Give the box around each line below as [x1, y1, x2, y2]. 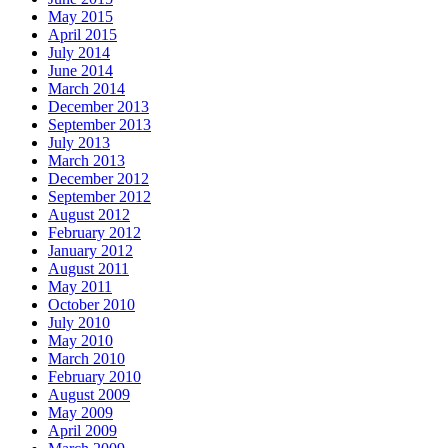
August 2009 [48, 386, 130, 404]
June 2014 [48, 62, 113, 80]
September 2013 [48, 116, 151, 134]
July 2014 [48, 44, 110, 62]
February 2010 [48, 368, 141, 386]
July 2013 [48, 134, 110, 152]
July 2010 [48, 314, 110, 332]
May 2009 [48, 404, 113, 422]
